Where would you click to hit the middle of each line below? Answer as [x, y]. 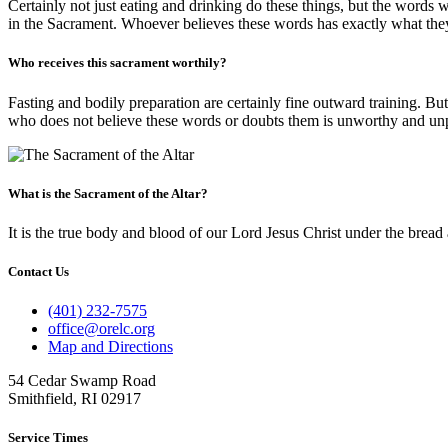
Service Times [48, 438]
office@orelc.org [101, 329]
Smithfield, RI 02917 [74, 399]
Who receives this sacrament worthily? [117, 63]
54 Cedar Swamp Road [82, 381]
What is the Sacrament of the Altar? [108, 193]
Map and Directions [110, 347]
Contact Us [38, 272]
